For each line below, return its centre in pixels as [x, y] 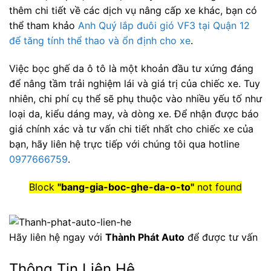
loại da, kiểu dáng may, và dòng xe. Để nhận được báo [134, 113]
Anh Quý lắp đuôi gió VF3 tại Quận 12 [164, 26]
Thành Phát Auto [145, 237]
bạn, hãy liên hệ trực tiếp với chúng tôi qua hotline [124, 144]
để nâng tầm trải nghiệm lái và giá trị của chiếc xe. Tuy [135, 83]
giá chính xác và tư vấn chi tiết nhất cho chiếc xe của [131, 129]
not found [218, 187]
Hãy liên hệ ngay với [57, 237]
